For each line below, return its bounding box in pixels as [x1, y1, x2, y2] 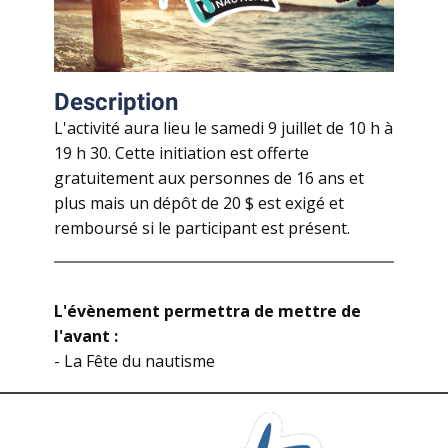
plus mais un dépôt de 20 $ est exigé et [54, 192, 344, 214]
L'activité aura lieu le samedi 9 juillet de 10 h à [54, 117, 393, 139]
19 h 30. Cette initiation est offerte [54, 142, 309, 164]
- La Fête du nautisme [54, 350, 215, 372]
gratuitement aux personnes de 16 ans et [54, 167, 364, 189]
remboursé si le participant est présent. [54, 217, 350, 239]
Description [54, 88, 178, 116]
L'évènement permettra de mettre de [54, 300, 361, 322]
